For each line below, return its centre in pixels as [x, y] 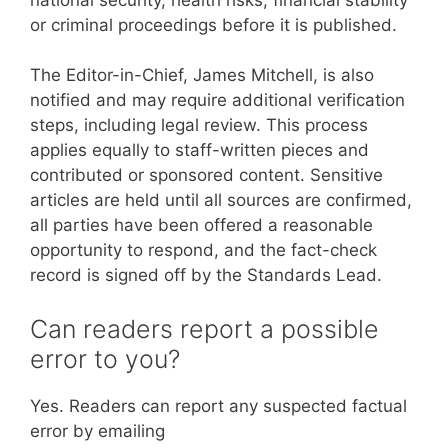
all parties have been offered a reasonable [201, 225]
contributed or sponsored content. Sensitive [206, 175]
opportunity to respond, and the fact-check [203, 250]
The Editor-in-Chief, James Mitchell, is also [202, 75]
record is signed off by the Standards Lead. [206, 275]
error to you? [105, 358]
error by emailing [97, 430]
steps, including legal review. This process [199, 125]
